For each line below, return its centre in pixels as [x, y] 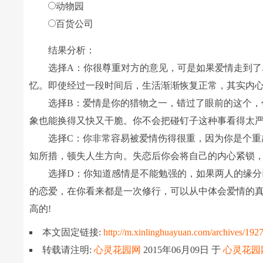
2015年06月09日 [178, 250]
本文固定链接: [73, 232]
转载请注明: [68, 250]
